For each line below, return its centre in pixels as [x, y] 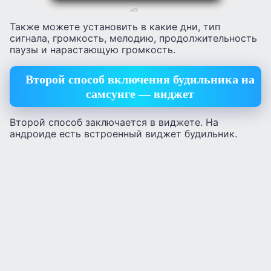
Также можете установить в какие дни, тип [115, 27]
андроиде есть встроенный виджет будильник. [123, 134]
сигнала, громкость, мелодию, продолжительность [133, 38]
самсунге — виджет [140, 93]
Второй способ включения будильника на [140, 79]
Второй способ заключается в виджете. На [114, 122]
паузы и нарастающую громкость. [93, 50]
